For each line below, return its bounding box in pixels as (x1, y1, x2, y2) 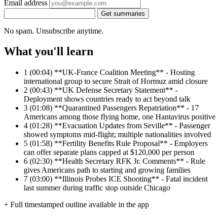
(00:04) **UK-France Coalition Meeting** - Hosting (30, 68, 195, 77)
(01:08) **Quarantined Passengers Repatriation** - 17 (30, 104, 199, 112)
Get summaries (101, 9, 145, 17)
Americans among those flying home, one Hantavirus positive (24, 112, 216, 121)
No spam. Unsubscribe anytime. (4, 26, 104, 35)
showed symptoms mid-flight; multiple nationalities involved (24, 130, 211, 139)
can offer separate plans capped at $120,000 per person (24, 148, 194, 157)
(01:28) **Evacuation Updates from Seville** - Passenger (30, 121, 210, 130)
